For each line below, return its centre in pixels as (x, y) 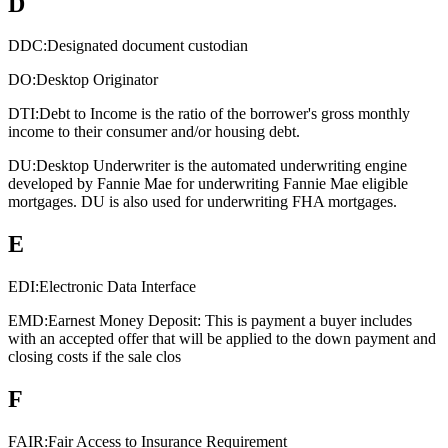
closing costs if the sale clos (94, 357)
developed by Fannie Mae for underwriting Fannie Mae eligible (208, 184)
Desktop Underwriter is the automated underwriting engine (221, 166)
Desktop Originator (97, 80)
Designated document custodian (147, 46)
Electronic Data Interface (117, 287)
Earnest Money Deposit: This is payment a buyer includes (230, 321)
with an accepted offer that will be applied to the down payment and (222, 339)
